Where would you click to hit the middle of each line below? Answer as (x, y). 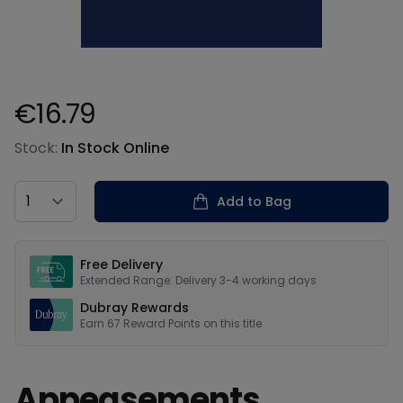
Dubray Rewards (134, 308)
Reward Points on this (183, 323)
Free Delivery (121, 264)
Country (42, 190)
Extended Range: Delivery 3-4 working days (198, 280)
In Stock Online (115, 148)
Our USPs (45, 250)
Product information (85, 139)
